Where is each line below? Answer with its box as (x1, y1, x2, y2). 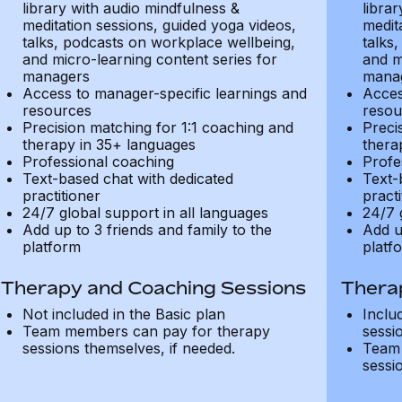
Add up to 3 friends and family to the (22, 221, 272, 239)
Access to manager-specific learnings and (22, 84, 307, 102)
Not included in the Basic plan (22, 305, 225, 323)
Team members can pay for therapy (22, 322, 270, 340)
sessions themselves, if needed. (22, 339, 235, 357)
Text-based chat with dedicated (22, 170, 233, 188)
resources (22, 101, 92, 119)
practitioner (22, 187, 100, 205)
